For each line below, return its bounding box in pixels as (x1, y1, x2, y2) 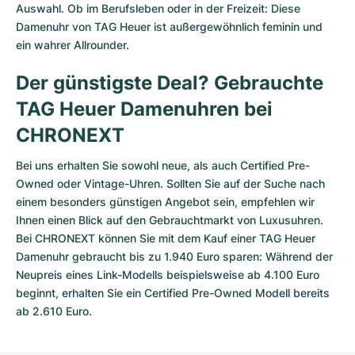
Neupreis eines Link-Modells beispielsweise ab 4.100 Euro (16, 267, 319, 281)
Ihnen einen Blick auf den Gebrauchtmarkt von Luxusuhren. (16, 212, 323, 227)
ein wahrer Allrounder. (16, 37, 129, 52)
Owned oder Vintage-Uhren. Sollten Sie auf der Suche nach (16, 176, 325, 190)
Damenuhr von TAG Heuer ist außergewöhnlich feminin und (16, 19, 323, 33)
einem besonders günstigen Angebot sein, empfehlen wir (16, 194, 315, 208)
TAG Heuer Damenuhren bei (16, 97, 273, 120)
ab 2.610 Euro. (16, 303, 92, 318)
